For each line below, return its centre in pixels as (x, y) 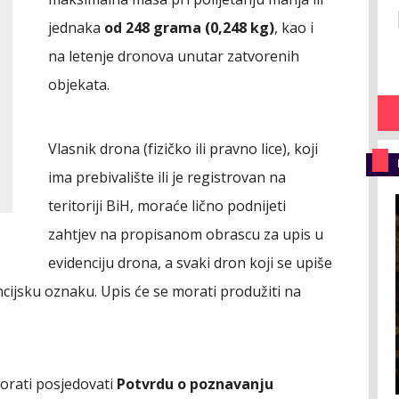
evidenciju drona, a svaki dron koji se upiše (190, 263)
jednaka (76, 28)
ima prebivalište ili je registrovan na (167, 177)
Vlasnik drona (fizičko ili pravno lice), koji (183, 149)
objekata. (79, 85)
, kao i (294, 28)
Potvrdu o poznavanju (195, 384)
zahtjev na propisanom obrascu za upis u (186, 234)
